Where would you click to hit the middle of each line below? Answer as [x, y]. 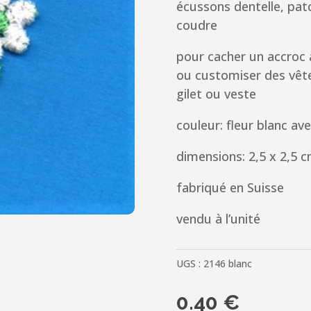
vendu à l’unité [218, 218]
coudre [196, 25]
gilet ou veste [216, 93]
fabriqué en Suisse [230, 187]
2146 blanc [227, 263]
